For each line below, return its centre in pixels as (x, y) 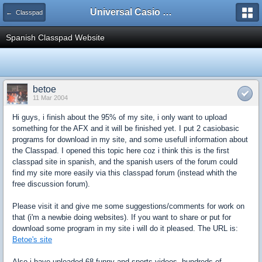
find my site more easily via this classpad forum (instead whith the (125, 173)
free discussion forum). (51, 184)
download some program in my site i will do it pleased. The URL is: (125, 228)
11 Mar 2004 (50, 98)
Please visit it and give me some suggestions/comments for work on (128, 206)
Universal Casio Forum (167, 12)
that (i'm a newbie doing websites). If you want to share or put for (122, 217)
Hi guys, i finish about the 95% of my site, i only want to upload (120, 117)
